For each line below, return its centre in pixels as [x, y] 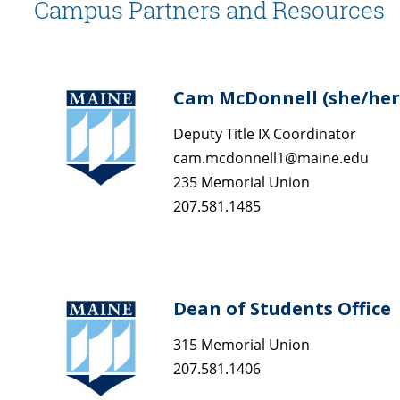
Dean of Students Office [282, 308]
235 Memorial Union [242, 182]
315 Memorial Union [242, 344]
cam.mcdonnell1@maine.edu [271, 158]
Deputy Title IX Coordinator [265, 133]
